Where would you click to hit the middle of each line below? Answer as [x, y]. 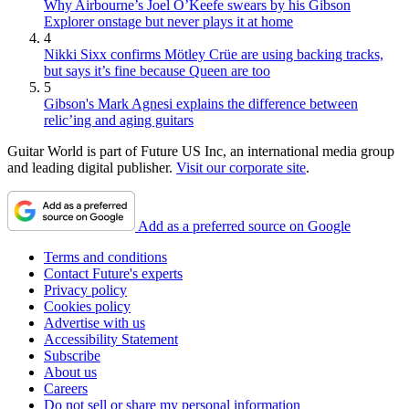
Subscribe [72, 355]
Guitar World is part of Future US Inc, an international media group [201, 151]
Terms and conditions [105, 257]
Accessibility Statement [111, 339]
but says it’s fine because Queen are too [157, 70]
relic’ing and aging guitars [119, 120]
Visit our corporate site [241, 167]
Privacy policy [85, 289]
